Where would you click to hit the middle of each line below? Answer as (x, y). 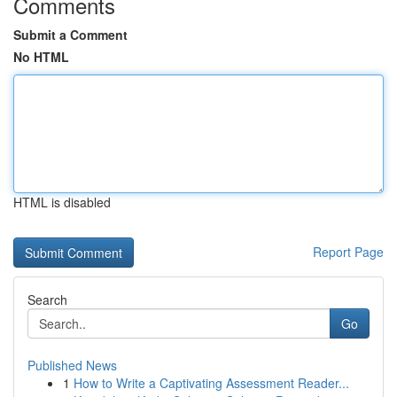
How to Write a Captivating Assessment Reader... (211, 383)
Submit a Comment (70, 35)
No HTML (41, 57)
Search (47, 300)
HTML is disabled (62, 202)
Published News (72, 365)
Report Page (348, 252)
